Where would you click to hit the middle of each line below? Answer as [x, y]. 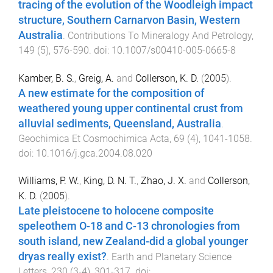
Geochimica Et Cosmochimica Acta [94, 139]
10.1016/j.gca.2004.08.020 [94, 154]
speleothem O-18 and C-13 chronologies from [129, 226]
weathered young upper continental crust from [131, 109]
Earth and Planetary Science [172, 257]
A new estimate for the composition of [111, 94]
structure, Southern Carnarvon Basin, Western [129, 20]
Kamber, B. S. [46, 79]
